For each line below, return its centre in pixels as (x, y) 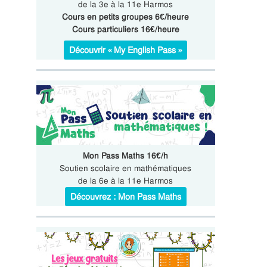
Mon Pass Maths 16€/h (126, 156)
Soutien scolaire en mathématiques (126, 168)
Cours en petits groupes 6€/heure (126, 17)
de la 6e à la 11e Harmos (126, 181)
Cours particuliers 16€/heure (125, 29)
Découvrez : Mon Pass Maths (125, 197)
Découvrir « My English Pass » (126, 50)
